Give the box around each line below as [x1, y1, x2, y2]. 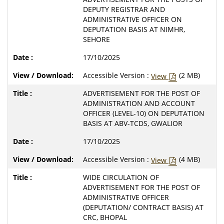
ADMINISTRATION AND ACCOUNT [83, 98, 195, 108]
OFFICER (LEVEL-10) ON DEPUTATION [83, 108, 204, 118]
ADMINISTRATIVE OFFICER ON [83, 14, 182, 24]
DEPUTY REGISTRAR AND [83, 4, 165, 14]
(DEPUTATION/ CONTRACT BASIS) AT [83, 202, 203, 212]
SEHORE [83, 34, 110, 44]
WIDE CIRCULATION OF [83, 172, 159, 182]
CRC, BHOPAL [83, 212, 127, 222]
